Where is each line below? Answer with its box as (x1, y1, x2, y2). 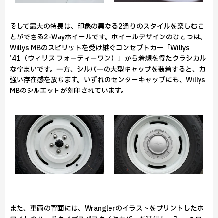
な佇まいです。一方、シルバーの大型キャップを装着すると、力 (10, 64, 206, 74)
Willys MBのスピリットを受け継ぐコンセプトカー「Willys (10, 43, 190, 53)
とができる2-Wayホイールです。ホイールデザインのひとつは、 (10, 32, 207, 42)
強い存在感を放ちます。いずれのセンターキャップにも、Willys (10, 75, 205, 85)
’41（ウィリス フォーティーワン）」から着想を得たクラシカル (10, 54, 206, 64)
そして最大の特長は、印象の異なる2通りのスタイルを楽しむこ (10, 21, 204, 32)
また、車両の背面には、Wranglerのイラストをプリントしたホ (10, 203, 204, 214)
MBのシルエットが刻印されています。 (10, 86, 127, 96)
